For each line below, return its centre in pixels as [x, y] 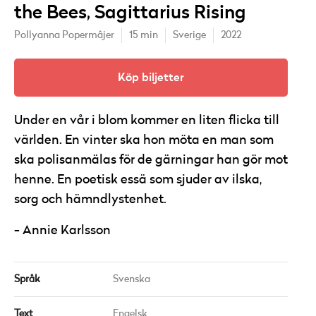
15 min [144, 35]
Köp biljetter [151, 78]
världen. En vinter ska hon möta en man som [144, 140]
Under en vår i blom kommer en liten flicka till [147, 121]
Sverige [189, 35]
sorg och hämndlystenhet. [90, 200]
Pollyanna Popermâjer [64, 35]
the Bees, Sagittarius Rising [130, 13]
